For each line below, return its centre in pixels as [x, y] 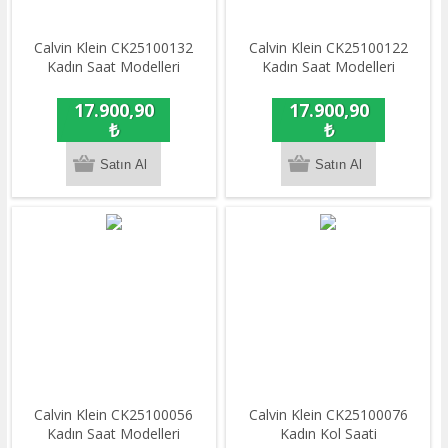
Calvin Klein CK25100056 [114, 414]
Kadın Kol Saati [328, 433]
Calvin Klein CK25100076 [328, 414]
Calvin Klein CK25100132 [114, 48]
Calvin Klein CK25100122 [328, 48]
